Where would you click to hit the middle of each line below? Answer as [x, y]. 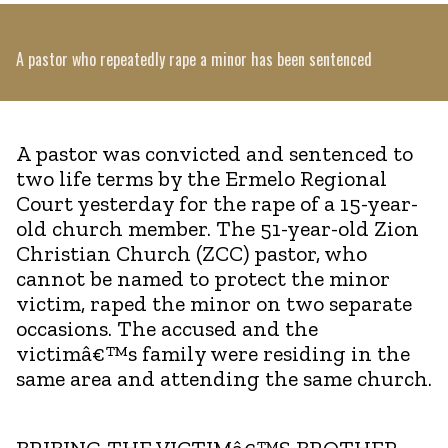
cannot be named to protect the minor [203, 278]
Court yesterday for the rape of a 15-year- [217, 203]
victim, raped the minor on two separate [214, 303]
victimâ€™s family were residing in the [213, 353]
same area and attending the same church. [224, 378]
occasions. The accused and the [167, 328]
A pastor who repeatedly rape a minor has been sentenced [194, 58]
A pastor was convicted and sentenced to [214, 153]
